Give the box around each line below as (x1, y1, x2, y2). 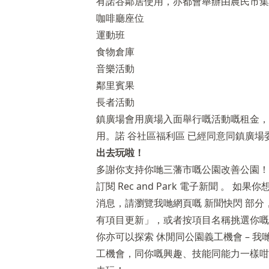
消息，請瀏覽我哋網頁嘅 (96, 196, 204, 210)
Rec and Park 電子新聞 (118, 180, 218, 193)
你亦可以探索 (96, 230, 156, 243)
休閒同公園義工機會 (156, 230, 243, 243)
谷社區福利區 (127, 129, 185, 142)
